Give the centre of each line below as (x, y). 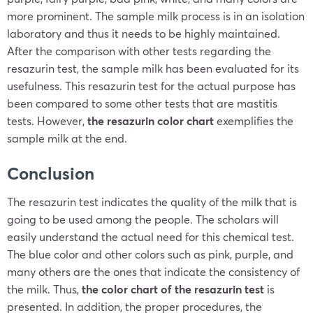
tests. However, (47, 121)
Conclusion (51, 173)
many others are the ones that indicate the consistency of (153, 271)
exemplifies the (254, 121)
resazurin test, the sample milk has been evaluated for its (153, 68)
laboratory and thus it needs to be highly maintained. (144, 33)
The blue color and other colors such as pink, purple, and (150, 254)
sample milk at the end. (68, 138)
